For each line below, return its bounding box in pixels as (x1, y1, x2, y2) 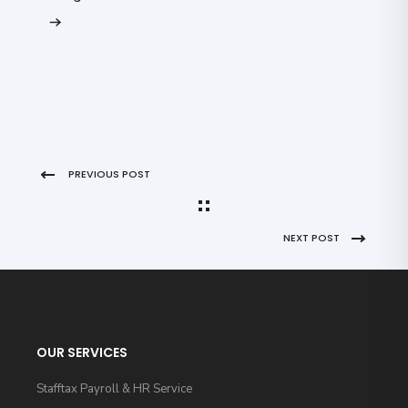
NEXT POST (283, 230, 340, 246)
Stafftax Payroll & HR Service (36, 381, 192, 398)
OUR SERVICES (36, 343, 127, 362)
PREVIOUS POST (68, 167, 150, 182)
